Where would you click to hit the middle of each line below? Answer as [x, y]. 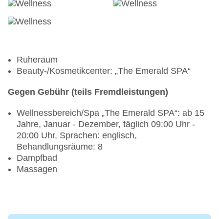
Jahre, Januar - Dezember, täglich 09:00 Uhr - [106, 124]
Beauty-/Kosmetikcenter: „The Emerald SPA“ [104, 71]
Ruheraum [37, 60]
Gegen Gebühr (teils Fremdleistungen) [88, 92]
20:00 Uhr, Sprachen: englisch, [77, 136]
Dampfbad [37, 158]
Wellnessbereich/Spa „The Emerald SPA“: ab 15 [110, 113]
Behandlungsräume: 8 [60, 147]
